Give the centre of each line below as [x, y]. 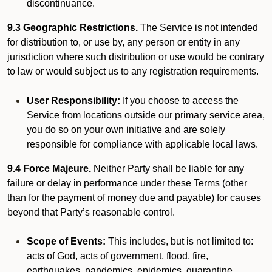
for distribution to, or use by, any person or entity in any [124, 42]
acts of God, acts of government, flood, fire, [117, 256]
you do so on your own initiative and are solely [126, 130]
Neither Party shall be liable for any [168, 168]
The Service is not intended [198, 28]
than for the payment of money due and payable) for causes [134, 198]
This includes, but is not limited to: [179, 241]
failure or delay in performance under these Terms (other [127, 183]
